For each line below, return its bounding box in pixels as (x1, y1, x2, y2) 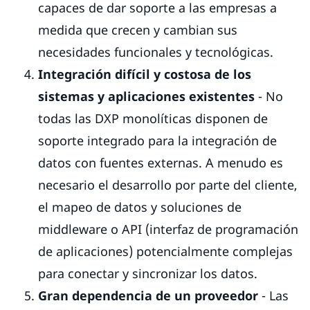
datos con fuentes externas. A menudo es (38, 154, 283, 171)
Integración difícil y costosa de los (38, 65, 251, 82)
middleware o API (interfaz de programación (38, 220, 298, 237)
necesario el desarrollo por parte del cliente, (38, 176, 298, 193)
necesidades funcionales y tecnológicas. (38, 43, 277, 60)
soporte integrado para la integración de (38, 131, 277, 149)
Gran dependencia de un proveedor (38, 286, 262, 304)
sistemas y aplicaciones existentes (38, 87, 255, 104)
